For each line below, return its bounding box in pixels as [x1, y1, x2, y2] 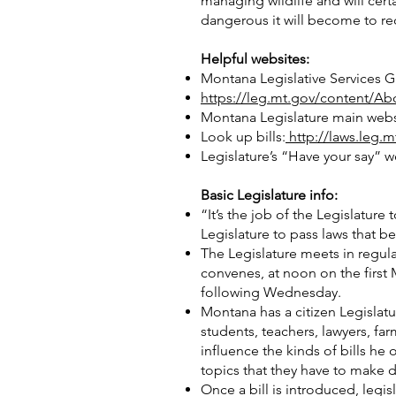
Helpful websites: [201, 50, 309, 67]
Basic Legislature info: [201, 187, 338, 203]
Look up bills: [201, 128, 286, 145]
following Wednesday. [201, 284, 341, 301]
